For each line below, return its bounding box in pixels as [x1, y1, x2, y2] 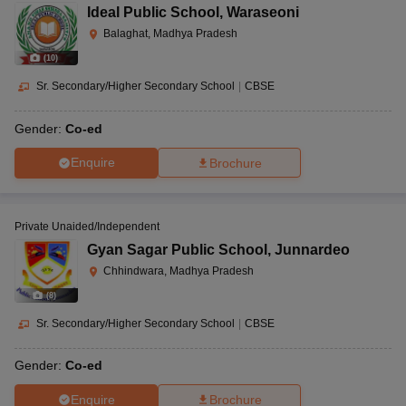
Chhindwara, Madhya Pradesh [103, 264, 254, 277]
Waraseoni [227, 4, 299, 20]
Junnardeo [275, 241, 350, 257]
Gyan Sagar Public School [87, 241, 267, 257]
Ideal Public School [87, 4, 219, 20]
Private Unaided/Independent [14, 219, 159, 233]
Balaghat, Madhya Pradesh [103, 26, 237, 40]
